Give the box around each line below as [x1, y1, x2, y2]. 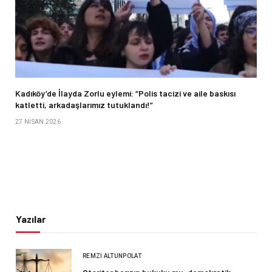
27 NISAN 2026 [15, 118, 61, 126]
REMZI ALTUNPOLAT [83, 253, 141, 260]
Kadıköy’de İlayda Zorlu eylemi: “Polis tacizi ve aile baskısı [15, 88, 236, 99]
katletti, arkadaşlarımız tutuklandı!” [15, 100, 153, 110]
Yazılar [16, 213, 46, 225]
